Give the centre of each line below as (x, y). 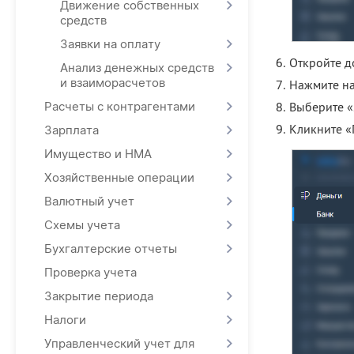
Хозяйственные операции (119, 177)
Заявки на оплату (110, 44)
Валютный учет (89, 201)
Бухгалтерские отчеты (111, 249)
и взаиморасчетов (113, 83)
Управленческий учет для (119, 343)
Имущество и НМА (98, 154)
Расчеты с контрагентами (120, 106)
